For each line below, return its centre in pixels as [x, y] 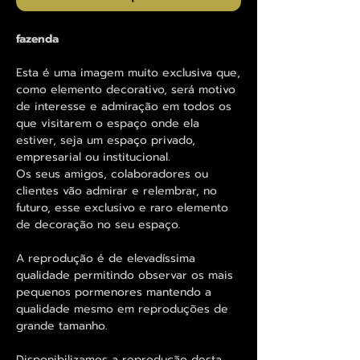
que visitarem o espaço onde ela [108, 123]
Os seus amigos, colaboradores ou [112, 174]
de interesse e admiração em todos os [124, 106]
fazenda [37, 39]
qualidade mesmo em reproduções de [122, 309]
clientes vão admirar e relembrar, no [117, 190]
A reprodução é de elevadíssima [106, 258]
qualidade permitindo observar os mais [125, 275]
